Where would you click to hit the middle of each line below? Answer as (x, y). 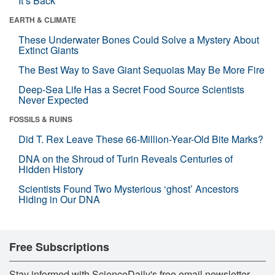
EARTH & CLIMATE (43, 19)
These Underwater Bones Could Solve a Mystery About (139, 39)
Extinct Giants (48, 50)
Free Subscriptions (59, 246)
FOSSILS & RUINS (41, 119)
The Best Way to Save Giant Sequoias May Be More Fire (141, 69)
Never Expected (53, 99)
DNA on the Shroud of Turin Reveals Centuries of (126, 158)
